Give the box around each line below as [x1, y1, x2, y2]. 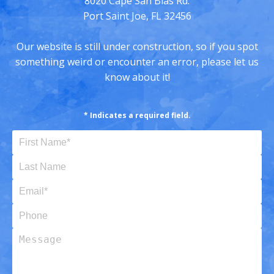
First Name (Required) [137, 131, 237, 145]
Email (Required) [137, 180, 211, 194]
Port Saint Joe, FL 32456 [83, 9, 191, 23]
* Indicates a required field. [83, 110, 191, 121]
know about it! [104, 70, 170, 84]
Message [137, 229, 179, 243]
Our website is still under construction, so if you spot [16, 40, 258, 54]
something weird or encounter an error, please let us [15, 55, 259, 69]
